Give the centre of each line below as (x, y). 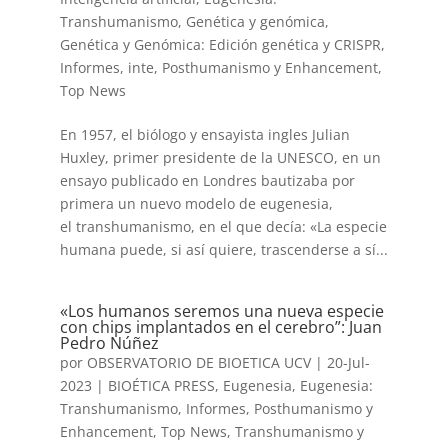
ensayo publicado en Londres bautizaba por (207, 180)
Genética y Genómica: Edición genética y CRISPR (220, 44)
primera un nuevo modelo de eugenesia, (196, 203)
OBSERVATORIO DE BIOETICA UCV (198, 362)
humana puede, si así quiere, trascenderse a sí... (223, 249)
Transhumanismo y (299, 431)
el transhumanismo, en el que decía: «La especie (223, 226)
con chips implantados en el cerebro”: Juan (220, 327)
